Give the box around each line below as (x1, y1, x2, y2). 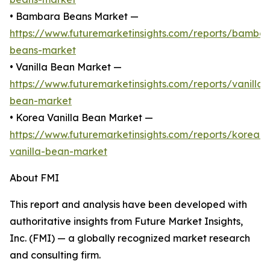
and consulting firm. (10, 249, 101, 262)
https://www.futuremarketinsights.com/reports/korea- (10, 128, 264, 141)
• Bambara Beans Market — (10, 10, 139, 23)
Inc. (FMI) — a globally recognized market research (10, 232, 250, 245)
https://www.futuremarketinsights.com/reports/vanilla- (10, 78, 268, 90)
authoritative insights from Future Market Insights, (10, 215, 243, 228)
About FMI (10, 172, 59, 184)
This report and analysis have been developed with (10, 198, 247, 211)
